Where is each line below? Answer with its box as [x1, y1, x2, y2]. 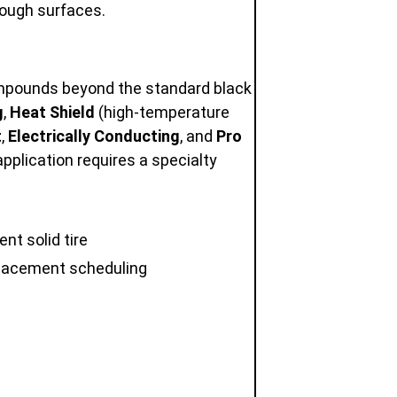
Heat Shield [10, 102, 95, 121]
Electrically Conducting [8, 126, 180, 145]
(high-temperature [95, 102, 230, 121]
